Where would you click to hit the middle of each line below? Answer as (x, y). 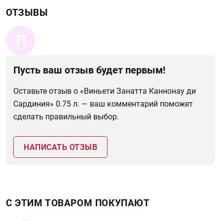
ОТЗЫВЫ (27, 13)
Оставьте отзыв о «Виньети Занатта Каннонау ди (105, 91)
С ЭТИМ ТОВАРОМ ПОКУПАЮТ (78, 203)
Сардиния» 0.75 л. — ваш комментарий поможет (103, 104)
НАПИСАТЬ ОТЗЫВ (60, 147)
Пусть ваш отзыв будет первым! (89, 70)
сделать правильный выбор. (66, 117)
